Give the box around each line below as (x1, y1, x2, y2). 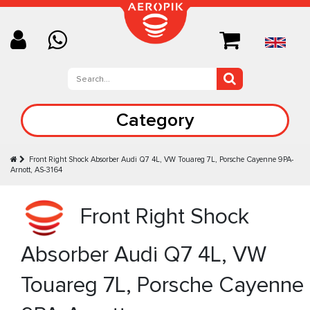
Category (116, 109, 194, 131)
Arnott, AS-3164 (10, 165, 62, 174)
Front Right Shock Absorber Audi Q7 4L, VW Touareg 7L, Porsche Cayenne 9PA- (29, 155, 293, 164)
